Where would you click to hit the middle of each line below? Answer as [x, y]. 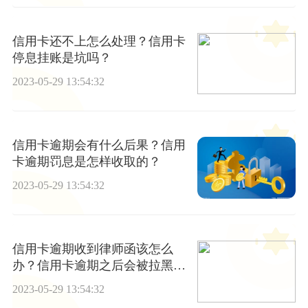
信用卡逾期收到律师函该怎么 [92, 249]
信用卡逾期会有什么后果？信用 [99, 145]
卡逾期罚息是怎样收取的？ [86, 161]
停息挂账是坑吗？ [62, 57]
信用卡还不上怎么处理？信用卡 [99, 41]
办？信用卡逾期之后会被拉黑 [92, 266]
